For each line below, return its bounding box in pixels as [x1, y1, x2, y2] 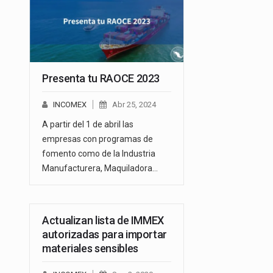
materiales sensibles [42, 241, 138, 255]
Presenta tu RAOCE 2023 [42, 71, 160, 85]
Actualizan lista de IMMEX [42, 213, 164, 227]
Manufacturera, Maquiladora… [42, 163, 158, 173]
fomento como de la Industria [42, 148, 155, 158]
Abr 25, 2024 [112, 99, 156, 109]
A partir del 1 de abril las [42, 119, 133, 129]
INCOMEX [53, 99, 87, 109]
